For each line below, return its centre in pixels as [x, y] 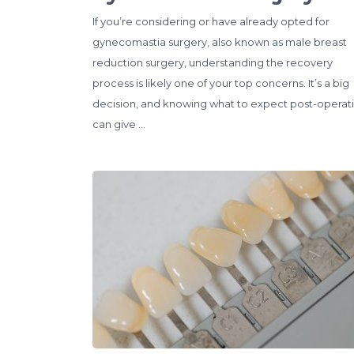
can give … [119, 124]
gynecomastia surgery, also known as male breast [220, 41]
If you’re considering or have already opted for [211, 21]
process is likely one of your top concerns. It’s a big [221, 83]
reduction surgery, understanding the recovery [213, 62]
